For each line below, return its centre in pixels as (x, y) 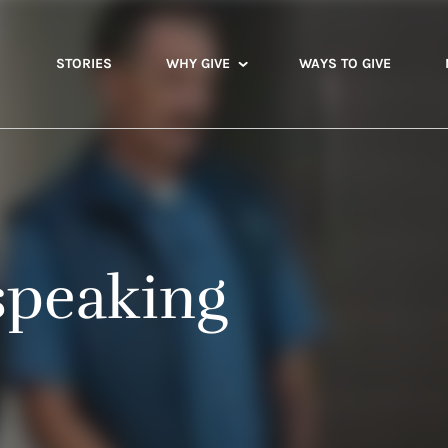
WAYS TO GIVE (345, 63)
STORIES (84, 63)
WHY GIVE (198, 63)
